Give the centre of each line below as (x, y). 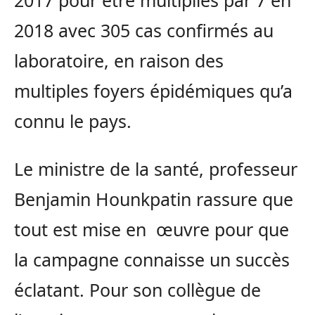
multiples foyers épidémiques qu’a (153, 91)
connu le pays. (73, 121)
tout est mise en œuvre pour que (152, 230)
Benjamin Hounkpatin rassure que (154, 199)
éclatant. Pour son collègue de (137, 290)
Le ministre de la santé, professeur (156, 169)
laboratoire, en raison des (119, 61)
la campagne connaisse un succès (152, 260)
